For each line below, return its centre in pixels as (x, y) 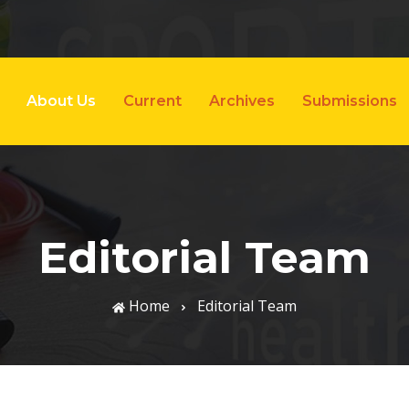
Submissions (349, 101)
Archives (241, 101)
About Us (61, 101)
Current (152, 101)
